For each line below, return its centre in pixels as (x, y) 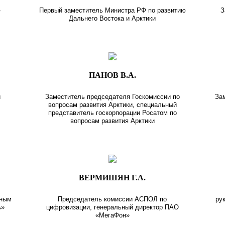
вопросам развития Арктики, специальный (112, 104)
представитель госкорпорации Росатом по (112, 113)
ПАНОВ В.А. (112, 75)
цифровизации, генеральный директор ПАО (112, 207)
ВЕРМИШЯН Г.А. (113, 177)
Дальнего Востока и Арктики (113, 18)
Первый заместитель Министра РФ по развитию (112, 10)
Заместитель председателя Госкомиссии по (112, 96)
